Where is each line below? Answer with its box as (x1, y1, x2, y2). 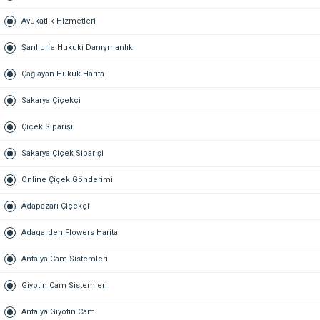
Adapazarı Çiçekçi (21, 201, 89, 211)
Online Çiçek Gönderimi (21, 174, 113, 184)
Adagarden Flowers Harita (21, 227, 118, 237)
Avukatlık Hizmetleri (21, 16, 96, 26)
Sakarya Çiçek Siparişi (21, 148, 104, 158)
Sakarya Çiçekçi (21, 95, 81, 105)
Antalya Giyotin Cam (21, 306, 95, 316)
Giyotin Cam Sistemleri (21, 280, 107, 290)
